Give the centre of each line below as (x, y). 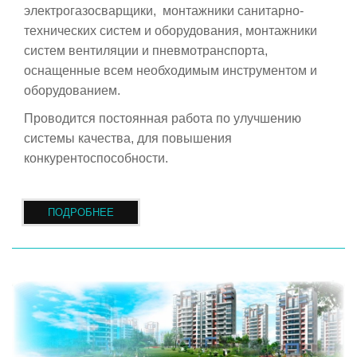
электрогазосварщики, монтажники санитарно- (164, 11)
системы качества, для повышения (128, 139)
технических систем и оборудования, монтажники (171, 31)
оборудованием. (72, 91)
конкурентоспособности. (96, 159)
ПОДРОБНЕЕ (81, 213)
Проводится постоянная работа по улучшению (163, 119)
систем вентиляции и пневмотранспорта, (146, 51)
